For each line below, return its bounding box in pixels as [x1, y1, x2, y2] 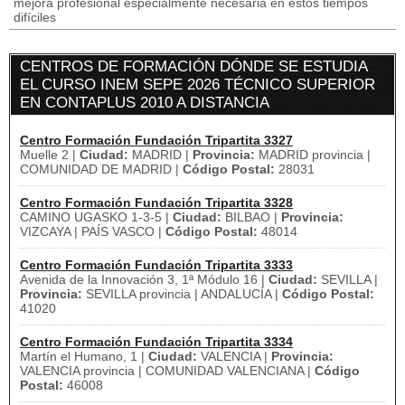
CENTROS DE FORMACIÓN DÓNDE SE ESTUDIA [20, 58, 368, 75]
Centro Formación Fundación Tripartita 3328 [20, 195, 293, 210]
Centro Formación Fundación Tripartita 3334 [20, 334, 293, 349]
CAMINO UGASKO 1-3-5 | [20, 210, 173, 224]
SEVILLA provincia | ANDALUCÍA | [82, 287, 282, 301]
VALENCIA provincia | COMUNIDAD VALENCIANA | [20, 363, 315, 378]
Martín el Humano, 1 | [20, 349, 148, 363]
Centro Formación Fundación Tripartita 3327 [20, 133, 293, 147]
